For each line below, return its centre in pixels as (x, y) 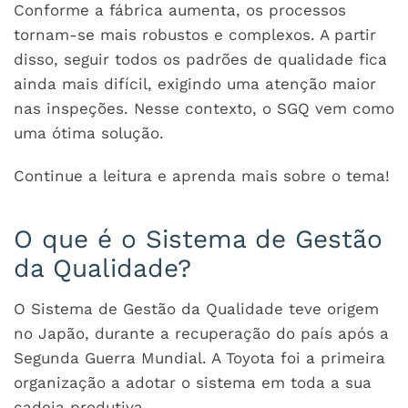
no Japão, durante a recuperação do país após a (201, 333)
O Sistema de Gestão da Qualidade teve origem (196, 309)
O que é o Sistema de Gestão (198, 239)
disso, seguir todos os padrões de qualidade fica (200, 59)
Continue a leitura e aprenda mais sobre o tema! (202, 176)
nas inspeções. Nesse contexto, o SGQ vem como (204, 108)
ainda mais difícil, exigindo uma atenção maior (195, 84)
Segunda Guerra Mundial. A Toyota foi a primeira (199, 358)
